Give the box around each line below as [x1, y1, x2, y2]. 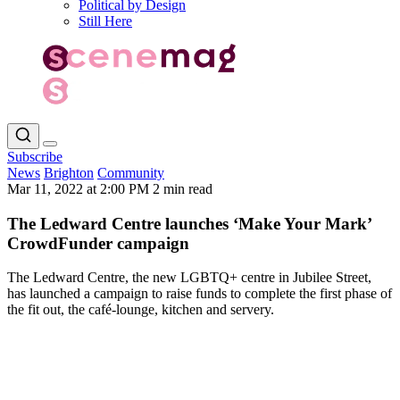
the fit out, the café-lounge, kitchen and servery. [7, 302, 274, 318]
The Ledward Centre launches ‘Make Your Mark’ [7, 213, 371, 233]
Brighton [44, 164, 94, 180]
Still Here [79, 13, 132, 29]
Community [97, 164, 164, 180]
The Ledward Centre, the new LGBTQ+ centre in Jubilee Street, [7, 270, 371, 286]
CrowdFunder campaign [7, 233, 189, 253]
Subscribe [7, 148, 62, 164]
